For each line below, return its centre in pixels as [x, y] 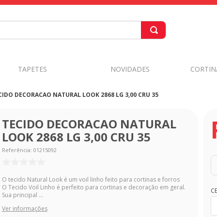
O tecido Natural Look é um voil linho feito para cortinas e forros [91, 180]
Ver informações [24, 209]
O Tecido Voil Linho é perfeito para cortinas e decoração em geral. [93, 187]
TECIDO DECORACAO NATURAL [89, 124]
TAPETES [32, 69]
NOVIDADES [130, 69]
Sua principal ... [22, 195]
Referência [16, 150]
